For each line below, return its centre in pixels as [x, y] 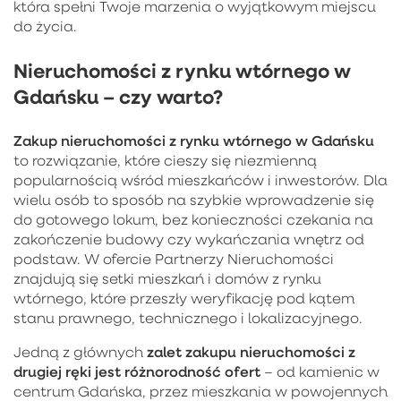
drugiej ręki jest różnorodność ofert [137, 371]
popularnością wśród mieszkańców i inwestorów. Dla [200, 179]
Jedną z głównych [80, 351]
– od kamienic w [320, 371]
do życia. [45, 26]
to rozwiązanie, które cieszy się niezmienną [165, 160]
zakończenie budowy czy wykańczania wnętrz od [189, 239]
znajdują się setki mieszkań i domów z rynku [167, 278]
